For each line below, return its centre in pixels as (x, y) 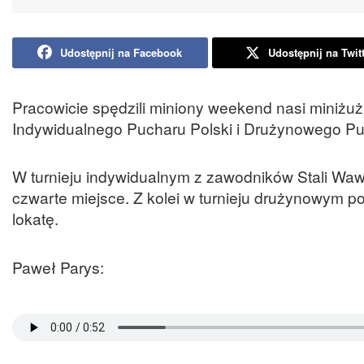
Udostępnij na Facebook (121, 52)
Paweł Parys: (58, 266)
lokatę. (35, 219)
